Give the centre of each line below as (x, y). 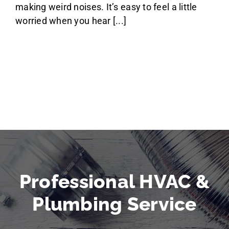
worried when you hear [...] (71, 21)
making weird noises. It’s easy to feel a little (106, 7)
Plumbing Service (114, 204)
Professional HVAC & (114, 181)
